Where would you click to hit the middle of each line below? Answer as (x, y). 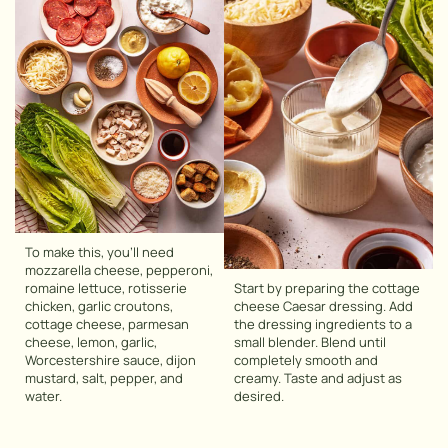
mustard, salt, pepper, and (104, 378)
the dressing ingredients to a (323, 324)
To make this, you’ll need (99, 252)
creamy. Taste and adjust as (318, 378)
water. (43, 396)
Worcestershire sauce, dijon (110, 360)
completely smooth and (306, 360)
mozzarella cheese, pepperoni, (119, 270)
